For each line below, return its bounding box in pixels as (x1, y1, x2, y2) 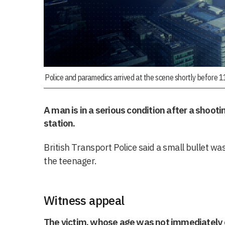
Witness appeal (44, 192, 125, 208)
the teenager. (44, 155, 97, 167)
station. (44, 117, 75, 129)
